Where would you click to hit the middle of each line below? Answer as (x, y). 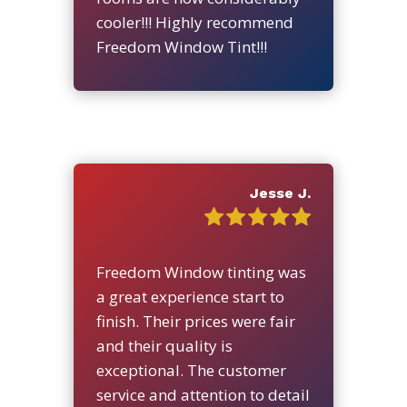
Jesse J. (280, 193)
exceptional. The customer (191, 370)
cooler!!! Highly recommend (194, 22)
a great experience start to (190, 296)
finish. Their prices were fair (195, 321)
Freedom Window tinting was (201, 272)
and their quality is (164, 345)
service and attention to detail (203, 394)
